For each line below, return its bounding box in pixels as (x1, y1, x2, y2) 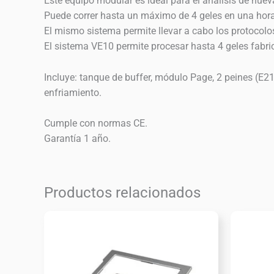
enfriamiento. (44, 86, 102, 98)
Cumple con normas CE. (44, 117, 147, 130)
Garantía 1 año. (44, 133, 111, 145)
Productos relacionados (44, 184, 201, 202)
